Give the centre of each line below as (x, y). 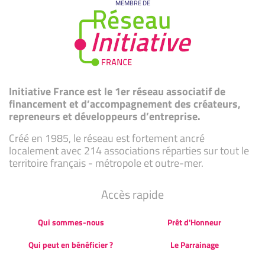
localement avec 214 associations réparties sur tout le (129, 150)
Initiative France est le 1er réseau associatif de (117, 91)
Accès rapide (132, 194)
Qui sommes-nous (71, 222)
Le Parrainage (194, 244)
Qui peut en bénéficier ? (71, 244)
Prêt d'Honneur (194, 222)
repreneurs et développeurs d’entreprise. (105, 116)
